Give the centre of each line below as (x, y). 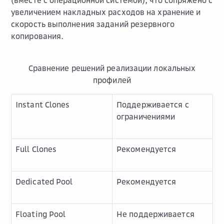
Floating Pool (41, 214)
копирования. (37, 36)
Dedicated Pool (44, 181)
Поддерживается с (153, 104)
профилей (112, 80)
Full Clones (36, 149)
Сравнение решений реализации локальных (112, 68)
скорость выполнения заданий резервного (93, 24)
